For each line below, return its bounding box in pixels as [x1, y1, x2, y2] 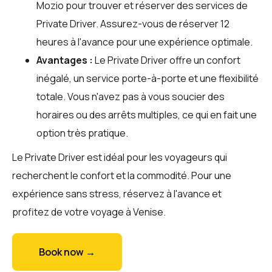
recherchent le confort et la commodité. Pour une [12, 168, 231, 182]
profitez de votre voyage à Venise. [12, 205, 166, 219]
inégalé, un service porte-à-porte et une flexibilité [36, 71, 259, 85]
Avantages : [36, 53, 93, 67]
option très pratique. [36, 126, 128, 140]
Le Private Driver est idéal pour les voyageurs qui [12, 150, 227, 164]
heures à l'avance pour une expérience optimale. [36, 35, 253, 49]
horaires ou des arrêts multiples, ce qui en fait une [36, 107, 257, 121]
